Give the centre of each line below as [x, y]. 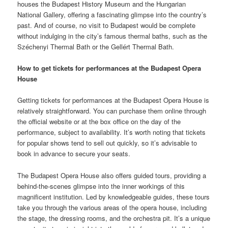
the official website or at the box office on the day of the [99, 122]
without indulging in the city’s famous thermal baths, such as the [112, 36]
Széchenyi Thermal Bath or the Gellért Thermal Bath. [96, 47]
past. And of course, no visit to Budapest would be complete [107, 25]
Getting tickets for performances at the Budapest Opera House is [113, 100]
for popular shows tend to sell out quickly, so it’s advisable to [107, 143]
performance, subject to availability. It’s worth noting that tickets [112, 132]
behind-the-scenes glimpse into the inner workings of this [101, 186]
